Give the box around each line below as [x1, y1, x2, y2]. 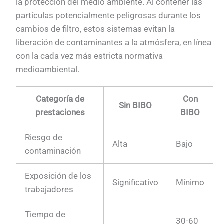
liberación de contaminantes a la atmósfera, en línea [16, 37, 212, 47]
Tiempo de [25, 209, 66, 220]
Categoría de [35, 94, 84, 104]
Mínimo [176, 177, 205, 188]
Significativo [112, 177, 159, 188]
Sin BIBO [119, 100, 152, 111]
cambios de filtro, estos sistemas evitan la [16, 23, 175, 34]
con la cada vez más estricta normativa [16, 50, 163, 61]
